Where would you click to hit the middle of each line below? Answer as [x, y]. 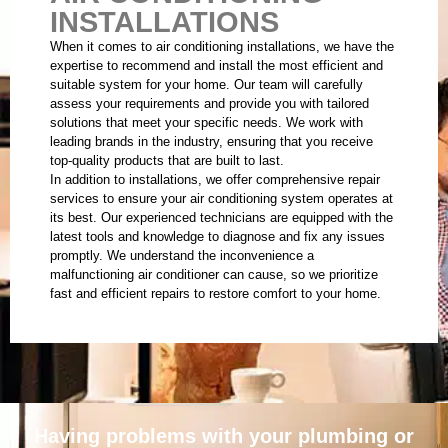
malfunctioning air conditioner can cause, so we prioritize [214, 275]
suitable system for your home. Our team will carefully [206, 85]
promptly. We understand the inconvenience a [182, 256]
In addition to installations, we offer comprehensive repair [215, 180]
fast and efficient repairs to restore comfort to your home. [215, 294]
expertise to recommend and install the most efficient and [216, 66]
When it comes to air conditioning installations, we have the [222, 47]
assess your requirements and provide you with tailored [209, 104]
